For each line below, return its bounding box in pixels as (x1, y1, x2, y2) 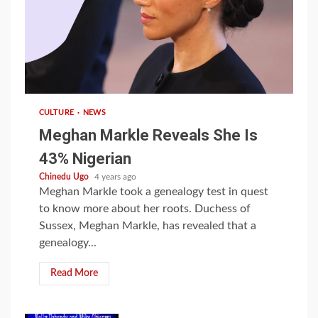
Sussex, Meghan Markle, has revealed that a (39, 219, 256, 231)
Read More (50, 268, 98, 278)
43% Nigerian (39, 149, 131, 168)
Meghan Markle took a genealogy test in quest (39, 185, 268, 197)
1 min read (39, 68, 82, 77)
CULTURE (39, 108, 76, 116)
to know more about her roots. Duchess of (39, 202, 251, 214)
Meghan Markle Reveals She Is (39, 126, 258, 144)
